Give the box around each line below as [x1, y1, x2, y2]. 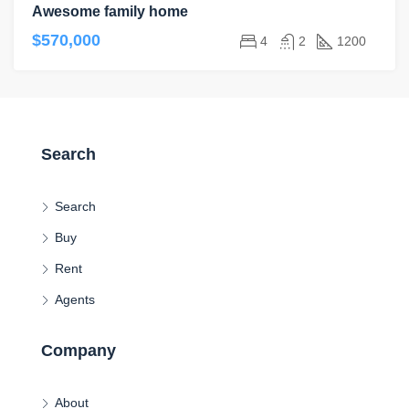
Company [41, 341, 116, 360]
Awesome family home [32, 4, 188, 19]
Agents [55, 292, 95, 307]
